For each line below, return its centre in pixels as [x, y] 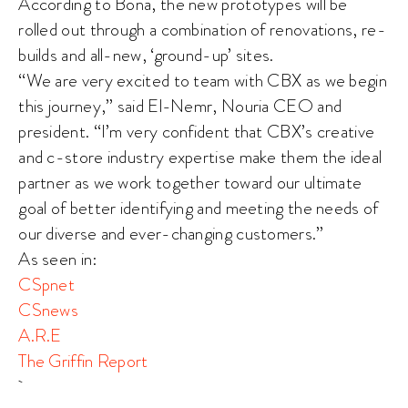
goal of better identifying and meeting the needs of [199, 208]
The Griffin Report [83, 361]
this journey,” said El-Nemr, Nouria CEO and [180, 106]
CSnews [49, 310]
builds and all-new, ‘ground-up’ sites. [146, 55]
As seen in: [58, 259]
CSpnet [47, 284]
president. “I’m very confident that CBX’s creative [197, 131]
